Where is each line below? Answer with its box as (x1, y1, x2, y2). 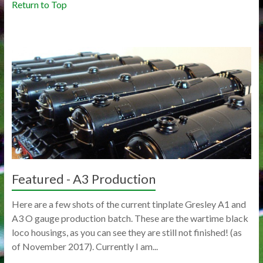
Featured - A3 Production (11, 171, 156, 187)
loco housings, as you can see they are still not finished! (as (11, 227, 242, 238)
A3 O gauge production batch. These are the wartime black (11, 213, 248, 224)
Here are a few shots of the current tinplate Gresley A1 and (11, 198, 246, 210)
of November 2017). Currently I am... (11, 241, 158, 252)
